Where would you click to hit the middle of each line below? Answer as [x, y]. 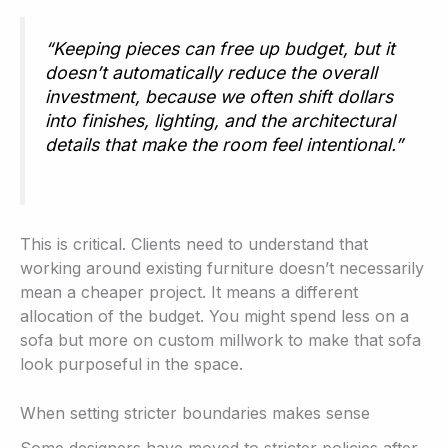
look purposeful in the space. [131, 363]
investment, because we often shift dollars [219, 97]
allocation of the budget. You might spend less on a [214, 315]
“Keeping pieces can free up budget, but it [220, 49]
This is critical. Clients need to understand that [194, 243]
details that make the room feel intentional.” [224, 145]
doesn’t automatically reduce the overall [211, 73]
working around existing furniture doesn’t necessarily [222, 267]
